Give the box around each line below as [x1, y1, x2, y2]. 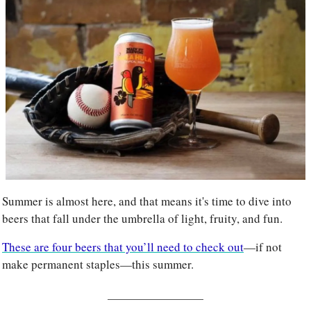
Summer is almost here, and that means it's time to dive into [2, 192, 292, 209]
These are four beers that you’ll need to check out [2, 238, 244, 255]
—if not [244, 238, 282, 255]
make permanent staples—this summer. [2, 255, 194, 272]
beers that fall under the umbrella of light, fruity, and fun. [2, 210, 285, 226]
